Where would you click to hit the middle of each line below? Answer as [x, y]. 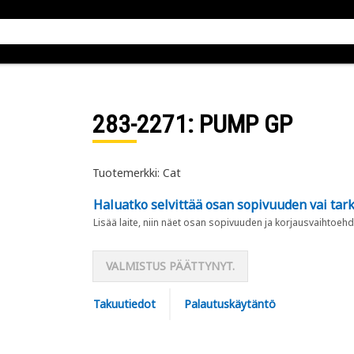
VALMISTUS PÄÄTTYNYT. [170, 266]
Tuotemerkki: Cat [136, 173]
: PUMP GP [239, 124]
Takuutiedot [124, 304]
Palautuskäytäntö [230, 304]
